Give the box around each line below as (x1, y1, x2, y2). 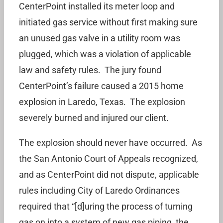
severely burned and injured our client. (19, 112, 169, 123)
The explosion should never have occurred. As (19, 137, 202, 148)
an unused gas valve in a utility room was (19, 33, 180, 43)
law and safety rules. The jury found (19, 65, 161, 75)
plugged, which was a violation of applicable (19, 49, 191, 59)
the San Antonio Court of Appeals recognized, (19, 153, 198, 164)
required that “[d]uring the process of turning (19, 201, 193, 212)
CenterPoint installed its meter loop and (19, 1, 175, 11)
